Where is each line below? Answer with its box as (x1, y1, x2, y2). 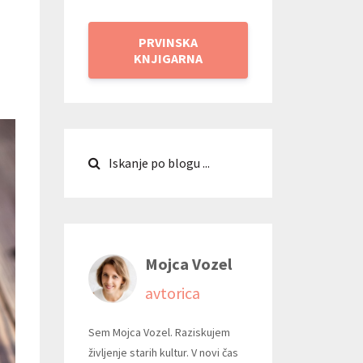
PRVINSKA (138, 33, 198, 50)
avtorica (144, 282, 200, 303)
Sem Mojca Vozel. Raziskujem (88, 324, 230, 340)
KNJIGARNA (133, 49, 203, 66)
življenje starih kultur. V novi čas (88, 344, 238, 360)
